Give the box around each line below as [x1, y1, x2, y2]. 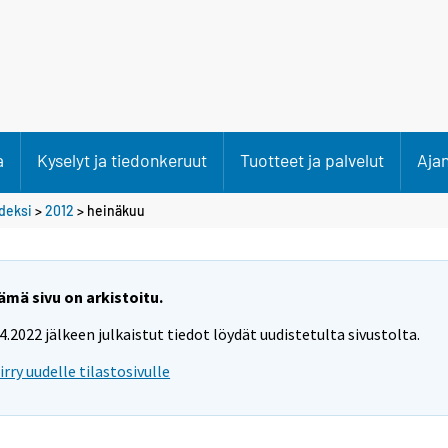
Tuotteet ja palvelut [240, 149, 384, 171]
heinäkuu [87, 201, 145, 219]
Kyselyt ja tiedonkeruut [37, 149, 207, 171]
